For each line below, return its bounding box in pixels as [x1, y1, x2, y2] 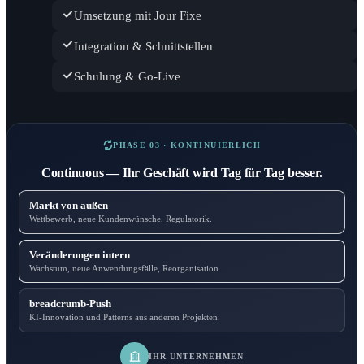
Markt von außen [29, 199, 109, 212]
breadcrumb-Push [29, 297, 112, 310]
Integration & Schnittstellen [74, 39, 214, 53]
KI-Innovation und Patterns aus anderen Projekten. [29, 312, 221, 323]
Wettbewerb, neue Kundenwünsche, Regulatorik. [29, 214, 213, 224]
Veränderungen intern [29, 248, 131, 261]
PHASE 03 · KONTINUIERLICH [113, 141, 261, 150]
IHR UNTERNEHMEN [149, 352, 244, 362]
